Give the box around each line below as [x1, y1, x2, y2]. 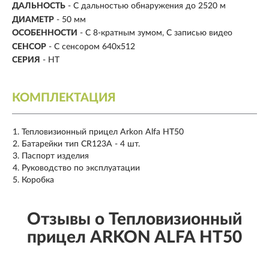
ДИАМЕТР [12, 15, 54, 24]
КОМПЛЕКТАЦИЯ [12, 92, 116, 104]
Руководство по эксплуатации [22, 164, 140, 173]
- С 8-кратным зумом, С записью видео [80, 29, 232, 38]
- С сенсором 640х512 [49, 42, 135, 51]
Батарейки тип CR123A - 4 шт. [22, 140, 140, 149]
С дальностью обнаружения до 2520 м [73, 2, 226, 11]
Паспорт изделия [22, 152, 89, 161]
